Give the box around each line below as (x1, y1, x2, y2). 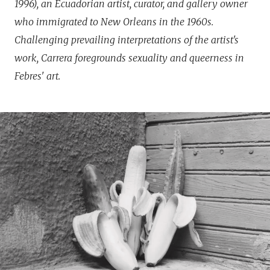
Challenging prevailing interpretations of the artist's (14, 34, 239, 46)
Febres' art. (14, 70, 60, 82)
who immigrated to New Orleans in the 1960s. (14, 16, 213, 28)
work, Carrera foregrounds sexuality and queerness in (14, 52, 244, 64)
